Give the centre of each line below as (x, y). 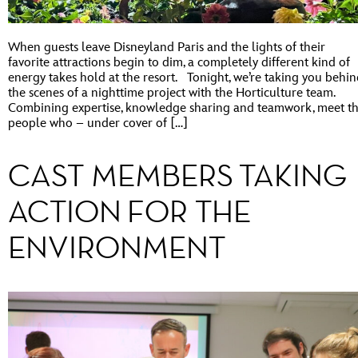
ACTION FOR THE (129, 212)
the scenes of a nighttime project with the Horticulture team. (171, 93)
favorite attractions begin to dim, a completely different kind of (179, 62)
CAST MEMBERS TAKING (178, 176)
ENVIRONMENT (122, 248)
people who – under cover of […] (98, 123)
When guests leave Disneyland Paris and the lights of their (167, 47)
